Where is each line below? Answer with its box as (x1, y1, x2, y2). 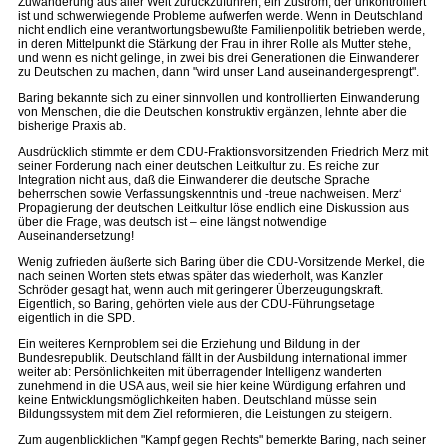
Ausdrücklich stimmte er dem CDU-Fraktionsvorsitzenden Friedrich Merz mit (18, 145, 428, 159)
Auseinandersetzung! (18, 229, 134, 243)
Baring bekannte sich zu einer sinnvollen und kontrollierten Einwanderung (18, 91, 420, 105)
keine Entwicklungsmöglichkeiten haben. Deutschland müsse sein (18, 393, 377, 407)
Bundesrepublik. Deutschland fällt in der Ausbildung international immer (18, 351, 407, 365)
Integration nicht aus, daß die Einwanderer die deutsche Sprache (18, 173, 370, 187)
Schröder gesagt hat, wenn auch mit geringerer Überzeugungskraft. (18, 283, 383, 297)
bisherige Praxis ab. (18, 119, 126, 133)
